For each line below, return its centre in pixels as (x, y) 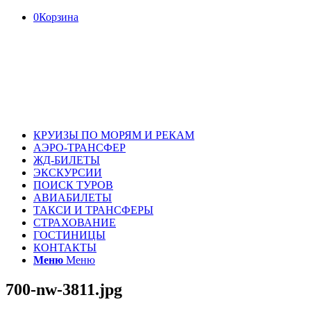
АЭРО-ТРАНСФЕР (79, 148)
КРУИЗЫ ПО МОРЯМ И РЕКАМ (114, 135)
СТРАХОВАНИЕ (75, 222)
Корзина (59, 17)
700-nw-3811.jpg (64, 289)
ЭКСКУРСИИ (68, 173)
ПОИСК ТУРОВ (73, 185)
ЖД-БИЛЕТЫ (67, 160)
